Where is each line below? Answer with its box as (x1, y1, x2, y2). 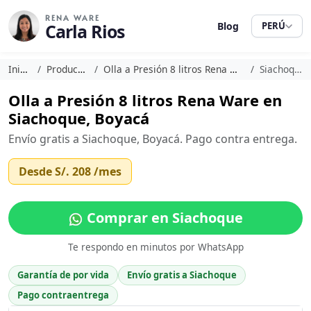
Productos (47, 62, 78, 76)
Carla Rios (45, 19, 124, 43)
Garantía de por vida (17, 269, 109, 281)
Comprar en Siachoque (83, 208, 243, 227)
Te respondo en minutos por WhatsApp (67, 240, 244, 253)
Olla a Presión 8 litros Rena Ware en (8, 90, 282, 110)
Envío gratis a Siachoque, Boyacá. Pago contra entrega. (8, 131, 297, 146)
